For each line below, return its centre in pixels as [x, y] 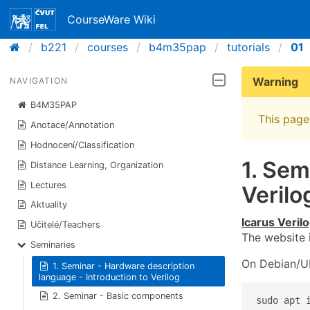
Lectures [49, 185]
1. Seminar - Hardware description [124, 266]
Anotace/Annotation [73, 125]
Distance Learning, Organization [97, 165]
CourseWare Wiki [112, 19]
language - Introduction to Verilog [109, 277]
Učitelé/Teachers [66, 225]
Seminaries [53, 244]
